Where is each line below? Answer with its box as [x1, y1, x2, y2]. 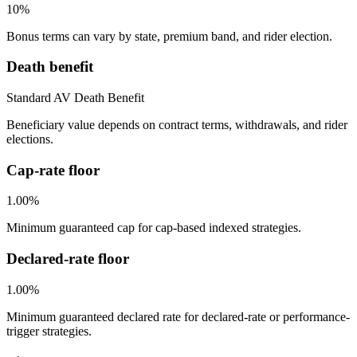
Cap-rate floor [6, 161, 100, 178]
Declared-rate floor [6, 250, 129, 268]
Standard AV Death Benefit [6, 91, 144, 104]
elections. [6, 132, 53, 146]
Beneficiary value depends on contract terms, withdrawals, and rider [6, 118, 347, 131]
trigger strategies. [6, 324, 92, 338]
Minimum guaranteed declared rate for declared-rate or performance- [6, 309, 350, 324]
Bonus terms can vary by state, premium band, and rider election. [6, 29, 332, 43]
